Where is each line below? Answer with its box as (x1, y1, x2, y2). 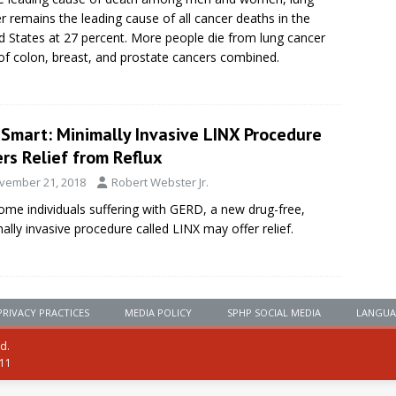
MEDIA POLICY (125, 306, 192, 319)
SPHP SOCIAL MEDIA (227, 306, 321, 319)
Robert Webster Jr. (111, 174, 209, 190)
